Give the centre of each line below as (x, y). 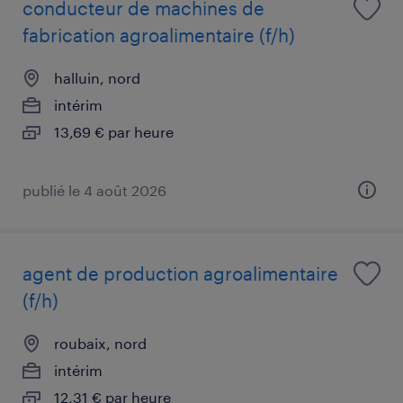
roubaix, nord (100, 343)
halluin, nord (97, 77)
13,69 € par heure (114, 131)
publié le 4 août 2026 (94, 190)
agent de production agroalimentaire (180, 273)
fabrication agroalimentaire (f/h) (159, 35)
